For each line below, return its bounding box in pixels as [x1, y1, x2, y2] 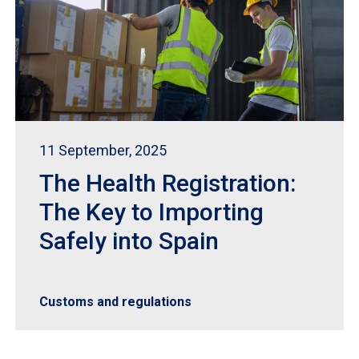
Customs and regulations [38, 294, 192, 309]
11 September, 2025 [38, 142, 167, 159]
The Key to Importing [38, 198, 264, 226]
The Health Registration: [38, 169, 296, 197]
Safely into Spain [38, 227, 219, 255]
